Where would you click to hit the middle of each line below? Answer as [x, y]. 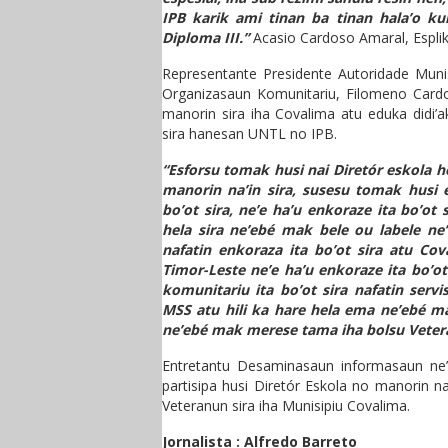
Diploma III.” [205, 37]
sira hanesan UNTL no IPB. [249, 133]
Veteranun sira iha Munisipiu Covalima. [286, 405]
